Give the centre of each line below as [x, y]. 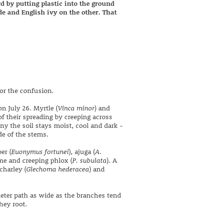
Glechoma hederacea [58, 169]
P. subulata [89, 160]
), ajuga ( [82, 151]
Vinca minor [76, 108]
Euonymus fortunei [40, 151]
